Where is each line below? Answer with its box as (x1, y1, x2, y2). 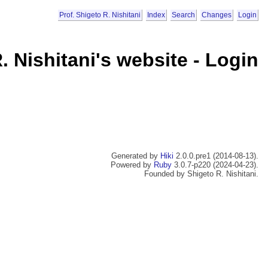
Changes (202, 11, 232, 20)
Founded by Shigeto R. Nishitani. (144, 169, 258, 179)
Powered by (111, 160, 154, 170)
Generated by (111, 151, 160, 161)
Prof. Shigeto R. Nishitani (59, 11, 141, 20)
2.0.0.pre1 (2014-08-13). (173, 151, 258, 161)
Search (172, 11, 195, 20)
